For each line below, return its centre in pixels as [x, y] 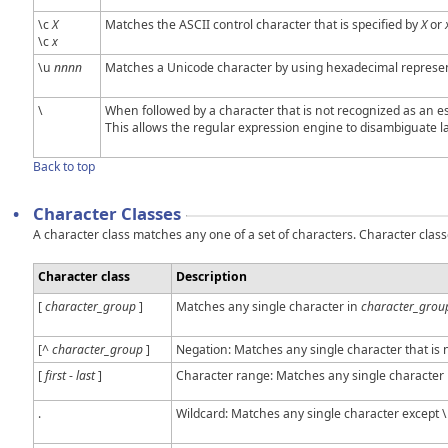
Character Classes [107, 213]
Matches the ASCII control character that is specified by [263, 24]
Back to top [64, 166]
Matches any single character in [268, 306]
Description [211, 276]
